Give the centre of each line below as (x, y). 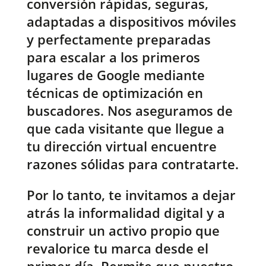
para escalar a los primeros (113, 57)
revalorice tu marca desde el (117, 248)
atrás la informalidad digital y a (126, 213)
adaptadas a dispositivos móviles (131, 22)
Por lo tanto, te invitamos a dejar (131, 195)
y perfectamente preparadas (118, 39)
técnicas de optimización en (115, 93)
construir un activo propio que (123, 231)
